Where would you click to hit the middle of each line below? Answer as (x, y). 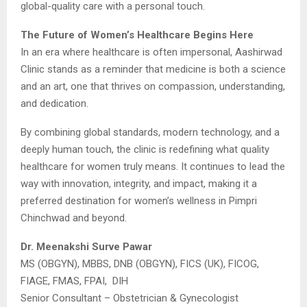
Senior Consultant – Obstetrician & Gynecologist (130, 298)
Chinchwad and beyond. (74, 218)
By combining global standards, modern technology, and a (150, 132)
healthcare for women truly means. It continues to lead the (153, 166)
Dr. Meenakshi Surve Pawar (86, 246)
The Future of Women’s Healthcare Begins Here (137, 35)
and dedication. (54, 103)
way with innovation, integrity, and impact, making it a (139, 183)
